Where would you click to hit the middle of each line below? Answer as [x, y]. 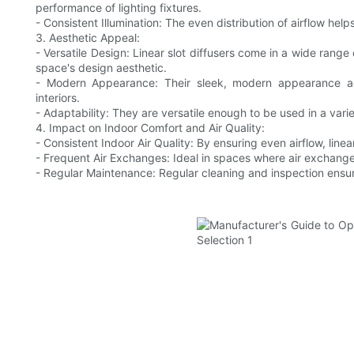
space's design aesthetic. [101, 68]
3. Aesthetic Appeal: [88, 38]
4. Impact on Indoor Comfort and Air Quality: [150, 128]
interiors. [58, 98]
